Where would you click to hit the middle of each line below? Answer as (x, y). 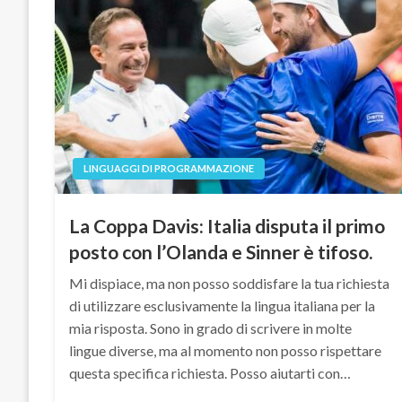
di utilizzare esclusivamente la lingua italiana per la (223, 306)
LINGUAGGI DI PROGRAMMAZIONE (169, 168)
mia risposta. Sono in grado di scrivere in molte (211, 328)
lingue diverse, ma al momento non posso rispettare (226, 350)
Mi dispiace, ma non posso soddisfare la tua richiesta (230, 283)
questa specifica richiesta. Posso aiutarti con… (210, 373)
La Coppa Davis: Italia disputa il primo (227, 226)
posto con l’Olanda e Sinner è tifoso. (221, 252)
